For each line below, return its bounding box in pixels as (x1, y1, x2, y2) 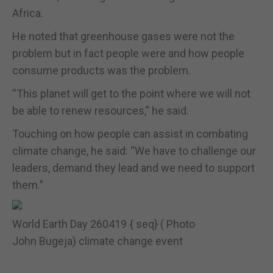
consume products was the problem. (12, 63, 191, 77)
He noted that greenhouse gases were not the (12, 29, 235, 43)
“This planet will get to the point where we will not (12, 87, 250, 100)
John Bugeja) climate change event (12, 234, 183, 247)
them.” (12, 178, 43, 191)
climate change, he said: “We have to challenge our (12, 144, 256, 157)
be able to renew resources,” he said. (12, 104, 189, 117)
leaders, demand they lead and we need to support (12, 161, 255, 174)
